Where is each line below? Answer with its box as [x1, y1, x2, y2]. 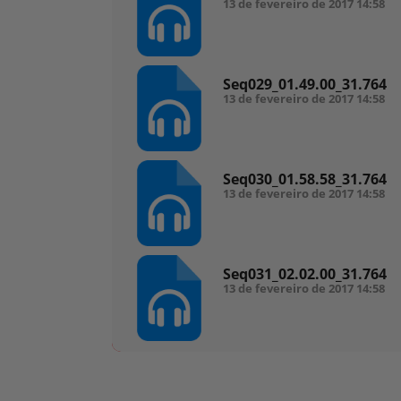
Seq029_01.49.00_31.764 [223, 74, 387, 94]
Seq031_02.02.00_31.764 [223, 264, 387, 284]
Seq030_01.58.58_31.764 [223, 169, 387, 189]
